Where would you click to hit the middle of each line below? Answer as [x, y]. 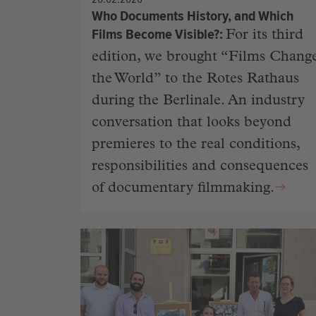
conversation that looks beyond [192, 123]
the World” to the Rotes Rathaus [195, 79]
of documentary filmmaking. [183, 189]
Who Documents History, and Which [193, 16]
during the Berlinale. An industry [198, 101]
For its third [265, 36]
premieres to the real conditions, [196, 145]
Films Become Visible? [156, 34]
